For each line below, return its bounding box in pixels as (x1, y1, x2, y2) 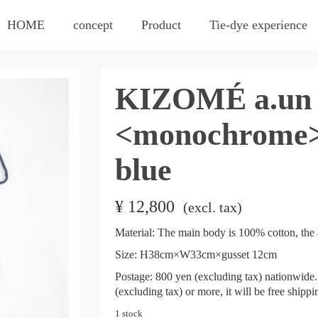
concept (73, 18, 113, 32)
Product (141, 18, 181, 32)
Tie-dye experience (209, 18, 307, 32)
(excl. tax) (182, 199, 242, 215)
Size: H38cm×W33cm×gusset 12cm (114, 248, 277, 261)
